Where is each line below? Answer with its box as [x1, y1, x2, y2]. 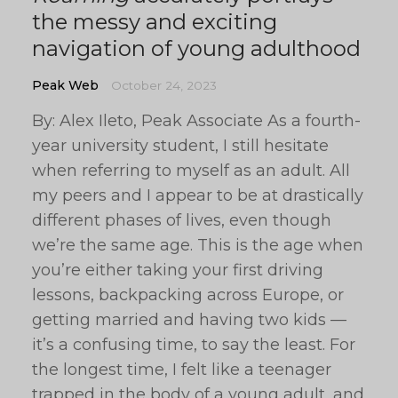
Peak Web [32, 77, 99, 93]
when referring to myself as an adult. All [32, 161, 350, 180]
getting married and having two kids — [32, 310, 346, 330]
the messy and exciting [32, 9, 277, 35]
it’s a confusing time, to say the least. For [32, 335, 355, 354]
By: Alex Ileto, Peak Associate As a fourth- [32, 111, 361, 131]
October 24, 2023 [111, 78, 217, 92]
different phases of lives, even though [32, 211, 331, 230]
